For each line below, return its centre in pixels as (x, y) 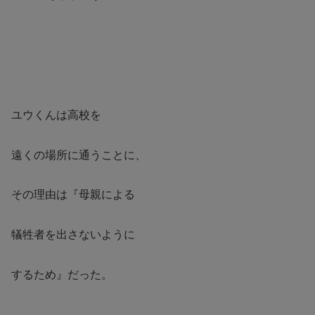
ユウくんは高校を (56, 115)
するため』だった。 (62, 274)
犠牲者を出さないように (73, 235)
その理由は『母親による (73, 195)
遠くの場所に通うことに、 (79, 155)
